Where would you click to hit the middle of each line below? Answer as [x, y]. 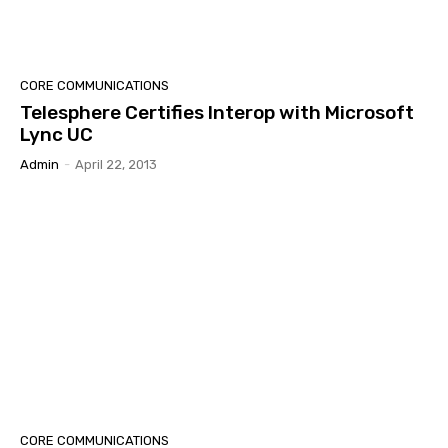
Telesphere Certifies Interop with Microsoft [217, 112]
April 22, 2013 [116, 164]
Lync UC [56, 134]
